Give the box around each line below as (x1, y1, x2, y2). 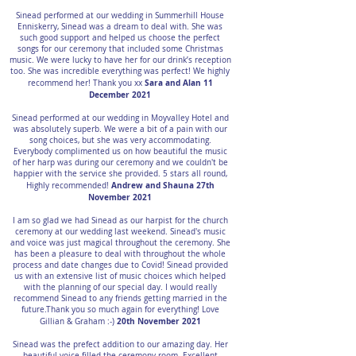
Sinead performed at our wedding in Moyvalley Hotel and (11, 113, 229, 123)
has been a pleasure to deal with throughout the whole (14, 249, 226, 259)
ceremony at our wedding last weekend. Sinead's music (14, 226, 226, 237)
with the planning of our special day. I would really (23, 282, 217, 292)
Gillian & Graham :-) (39, 316, 117, 327)
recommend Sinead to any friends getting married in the (13, 293, 227, 304)
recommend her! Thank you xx (27, 78, 145, 88)
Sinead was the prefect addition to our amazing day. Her (12, 339, 228, 350)
